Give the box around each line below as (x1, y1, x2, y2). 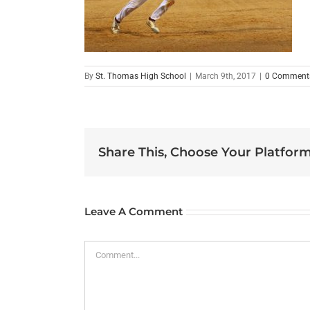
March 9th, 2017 (195, 71, 256, 82)
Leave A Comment (84, 205, 183, 219)
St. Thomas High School (95, 71, 186, 82)
